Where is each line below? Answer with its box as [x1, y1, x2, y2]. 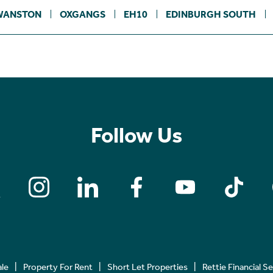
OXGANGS [59, 9, 105, 21]
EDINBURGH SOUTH [165, 9, 256, 21]
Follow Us [91, 122, 182, 149]
